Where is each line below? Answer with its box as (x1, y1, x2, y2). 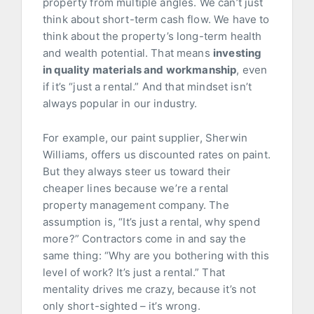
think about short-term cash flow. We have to (43, 13, 270, 27)
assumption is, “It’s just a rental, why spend (43, 215, 260, 229)
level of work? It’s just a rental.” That (43, 266, 225, 280)
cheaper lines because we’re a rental (43, 182, 229, 196)
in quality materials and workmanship (43, 63, 237, 77)
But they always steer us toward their (43, 165, 231, 179)
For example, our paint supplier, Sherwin (43, 131, 247, 145)
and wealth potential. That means (43, 46, 213, 60)
